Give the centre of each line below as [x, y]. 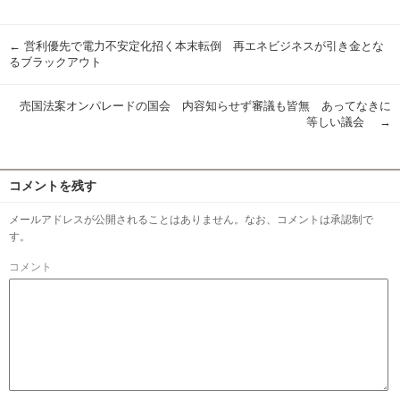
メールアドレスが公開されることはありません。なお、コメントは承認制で [191, 220]
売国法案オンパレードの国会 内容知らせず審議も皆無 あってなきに [205, 107]
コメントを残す [53, 186]
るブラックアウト [55, 63]
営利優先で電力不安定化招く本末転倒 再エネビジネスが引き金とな [202, 47]
